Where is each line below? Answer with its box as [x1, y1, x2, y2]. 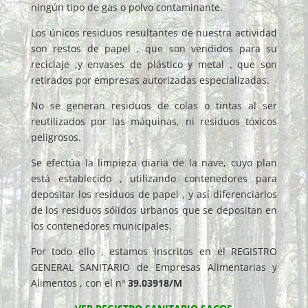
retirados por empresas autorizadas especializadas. [30, 74, 269, 87]
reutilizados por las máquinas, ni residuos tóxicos [30, 115, 278, 128]
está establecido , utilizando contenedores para [30, 172, 278, 185]
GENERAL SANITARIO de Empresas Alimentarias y [30, 261, 278, 274]
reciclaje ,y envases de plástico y [30, 58, 199, 71]
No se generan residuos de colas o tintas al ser [30, 99, 278, 112]
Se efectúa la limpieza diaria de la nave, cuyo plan [30, 156, 278, 169]
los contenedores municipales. [30, 219, 172, 232]
